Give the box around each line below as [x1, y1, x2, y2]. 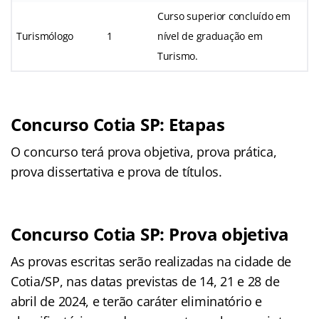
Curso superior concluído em [157, 9, 291, 23]
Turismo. [157, 48, 198, 63]
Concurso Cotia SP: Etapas [11, 112, 225, 136]
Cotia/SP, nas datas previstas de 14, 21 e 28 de [11, 272, 280, 290]
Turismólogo [16, 28, 74, 43]
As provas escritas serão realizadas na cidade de [11, 252, 292, 270]
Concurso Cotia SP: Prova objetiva [11, 221, 290, 246]
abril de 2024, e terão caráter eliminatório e [11, 292, 262, 310]
